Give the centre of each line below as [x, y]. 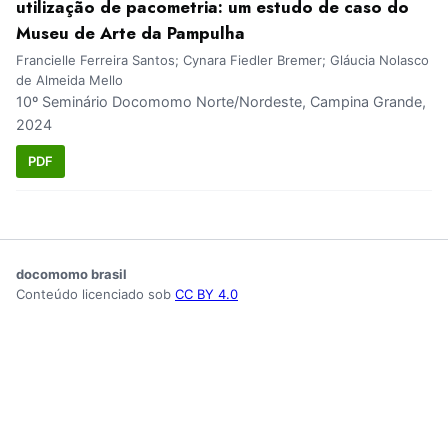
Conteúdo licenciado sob [95, 293]
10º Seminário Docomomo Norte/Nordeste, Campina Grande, [221, 102]
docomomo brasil [71, 273]
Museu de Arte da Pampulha [130, 33]
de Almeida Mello [69, 80]
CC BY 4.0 [206, 293]
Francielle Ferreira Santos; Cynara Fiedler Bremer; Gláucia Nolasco [222, 60]
